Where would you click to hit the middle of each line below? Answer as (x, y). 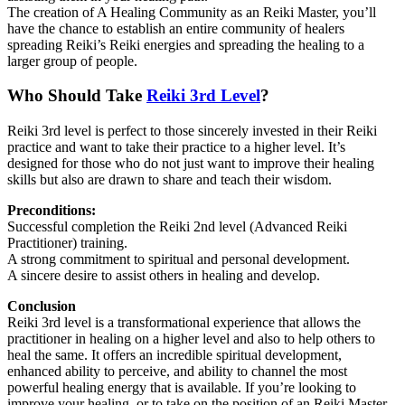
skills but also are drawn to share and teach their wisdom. (170, 180)
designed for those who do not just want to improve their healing (191, 164)
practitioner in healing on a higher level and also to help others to (191, 339)
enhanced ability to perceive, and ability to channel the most (177, 372)
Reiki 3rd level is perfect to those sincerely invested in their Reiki (192, 131)
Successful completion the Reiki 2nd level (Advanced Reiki (177, 227)
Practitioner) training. (67, 243)
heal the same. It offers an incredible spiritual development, (174, 355)
